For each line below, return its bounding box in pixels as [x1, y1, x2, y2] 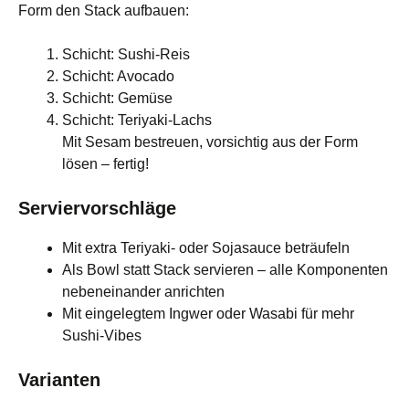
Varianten [18, 369, 100, 390]
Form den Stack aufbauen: [18, 2, 189, 18]
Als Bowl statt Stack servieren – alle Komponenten [62, 261, 388, 278]
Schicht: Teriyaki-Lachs [62, 111, 212, 128]
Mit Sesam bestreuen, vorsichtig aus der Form [62, 133, 358, 150]
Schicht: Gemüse [62, 89, 173, 106]
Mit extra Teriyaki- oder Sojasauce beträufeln [62, 239, 350, 256]
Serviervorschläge [18, 197, 176, 218]
